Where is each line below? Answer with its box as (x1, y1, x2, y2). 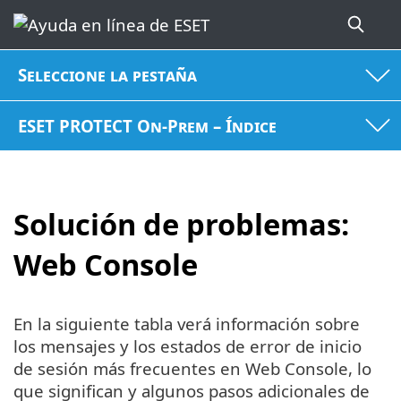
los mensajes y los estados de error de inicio (13, 334, 362, 357)
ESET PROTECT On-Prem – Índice (18, 114, 277, 137)
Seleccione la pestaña (18, 64, 198, 87)
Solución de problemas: (13, 204, 349, 245)
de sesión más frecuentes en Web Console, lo (13, 356, 371, 380)
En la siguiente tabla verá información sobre (13, 311, 360, 335)
